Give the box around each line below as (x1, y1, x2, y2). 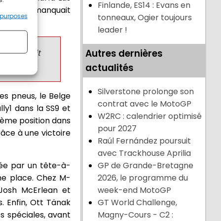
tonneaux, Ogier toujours (98, 12, 192, 24)
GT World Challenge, (98, 197, 178, 209)
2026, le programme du (98, 172, 188, 184)
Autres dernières (85, 47, 163, 61)
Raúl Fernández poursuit (98, 135, 191, 147)
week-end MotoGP (98, 184, 172, 196)
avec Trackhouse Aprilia (98, 147, 191, 159)
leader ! (98, 24, 128, 36)
